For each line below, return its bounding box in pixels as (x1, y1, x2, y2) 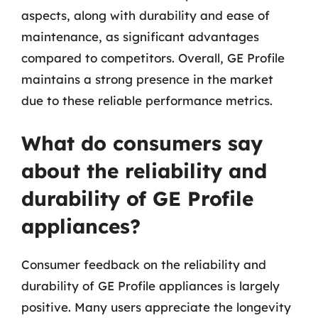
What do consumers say (21, 131, 263, 155)
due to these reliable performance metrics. (21, 92, 273, 108)
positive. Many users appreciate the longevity (21, 300, 291, 314)
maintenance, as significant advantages (21, 28, 259, 44)
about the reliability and (21, 158, 267, 183)
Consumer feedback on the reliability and (21, 257, 266, 272)
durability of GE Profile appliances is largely (21, 278, 280, 293)
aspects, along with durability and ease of (21, 7, 270, 23)
